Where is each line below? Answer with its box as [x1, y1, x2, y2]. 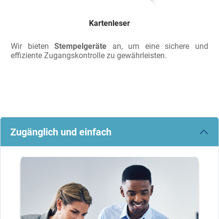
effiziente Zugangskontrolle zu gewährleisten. [11, 51, 167, 61]
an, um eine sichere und [107, 42, 208, 51]
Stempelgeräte [54, 42, 107, 51]
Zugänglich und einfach [10, 126, 111, 138]
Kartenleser [89, 19, 130, 28]
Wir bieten [11, 42, 55, 51]
